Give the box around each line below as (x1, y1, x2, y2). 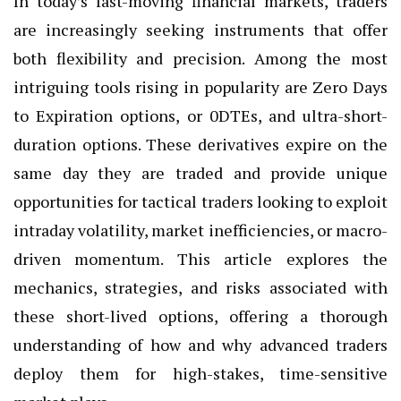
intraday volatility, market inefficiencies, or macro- (13, 219, 388, 242)
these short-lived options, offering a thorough (13, 305, 388, 328)
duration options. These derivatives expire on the (13, 133, 388, 156)
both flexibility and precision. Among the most (13, 47, 388, 70)
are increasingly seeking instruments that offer (13, 19, 388, 41)
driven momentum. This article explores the (13, 248, 388, 270)
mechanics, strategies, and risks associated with (13, 277, 388, 299)
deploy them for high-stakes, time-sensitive (13, 363, 388, 385)
